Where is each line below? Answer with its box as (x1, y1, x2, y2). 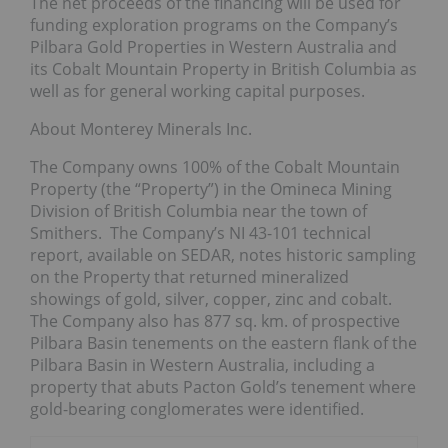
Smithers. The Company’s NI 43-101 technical (30, 222, 371, 245)
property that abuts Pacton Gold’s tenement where (30, 376, 416, 399)
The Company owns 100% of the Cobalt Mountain (30, 156, 400, 179)
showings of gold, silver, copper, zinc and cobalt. (30, 288, 396, 311)
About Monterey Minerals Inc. (30, 118, 252, 141)
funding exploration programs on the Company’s (30, 14, 398, 37)
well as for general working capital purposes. (30, 80, 365, 103)
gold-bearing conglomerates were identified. (30, 398, 364, 421)
